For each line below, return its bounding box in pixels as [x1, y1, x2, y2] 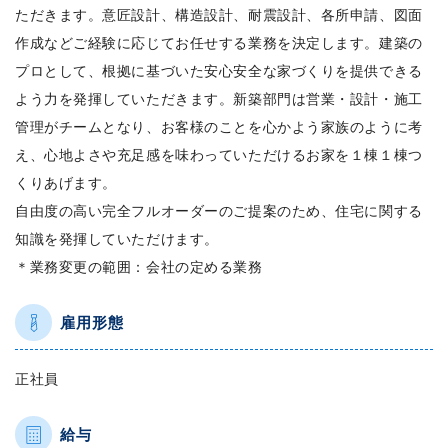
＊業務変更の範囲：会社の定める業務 [15, 256, 263, 276]
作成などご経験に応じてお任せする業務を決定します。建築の [15, 32, 423, 52]
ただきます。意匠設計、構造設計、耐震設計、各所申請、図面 [15, 4, 423, 24]
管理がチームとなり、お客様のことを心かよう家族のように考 [15, 116, 423, 136]
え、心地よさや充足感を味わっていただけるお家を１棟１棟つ [15, 144, 423, 164]
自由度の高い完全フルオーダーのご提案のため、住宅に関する [15, 200, 423, 220]
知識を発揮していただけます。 [15, 228, 219, 248]
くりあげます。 [15, 172, 117, 192]
